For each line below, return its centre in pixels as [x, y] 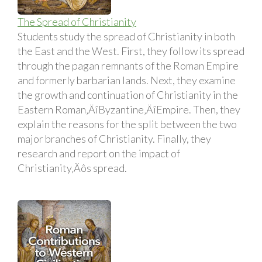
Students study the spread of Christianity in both [126, 36]
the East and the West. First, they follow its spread [131, 51]
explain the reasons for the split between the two [127, 124]
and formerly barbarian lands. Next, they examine [127, 80]
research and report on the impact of [99, 153]
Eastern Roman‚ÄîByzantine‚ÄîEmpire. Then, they [129, 109]
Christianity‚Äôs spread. [72, 168]
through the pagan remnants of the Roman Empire [128, 65]
